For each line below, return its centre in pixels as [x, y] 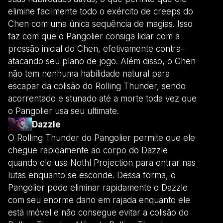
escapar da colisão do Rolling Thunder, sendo [97, 86]
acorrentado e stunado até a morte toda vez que [102, 98]
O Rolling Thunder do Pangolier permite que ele [102, 138]
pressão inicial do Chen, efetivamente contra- [96, 49]
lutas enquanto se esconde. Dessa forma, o [92, 175]
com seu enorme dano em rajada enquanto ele [99, 200]
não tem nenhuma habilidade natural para [89, 73]
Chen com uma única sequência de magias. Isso [100, 24]
